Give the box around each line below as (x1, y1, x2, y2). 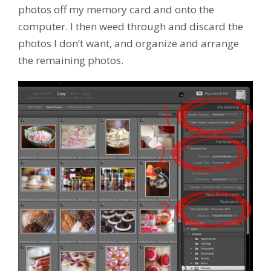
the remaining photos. (18, 53, 123, 67)
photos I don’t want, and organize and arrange (18, 36, 239, 50)
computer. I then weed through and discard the (18, 19, 243, 33)
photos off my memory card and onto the (18, 2, 214, 16)
